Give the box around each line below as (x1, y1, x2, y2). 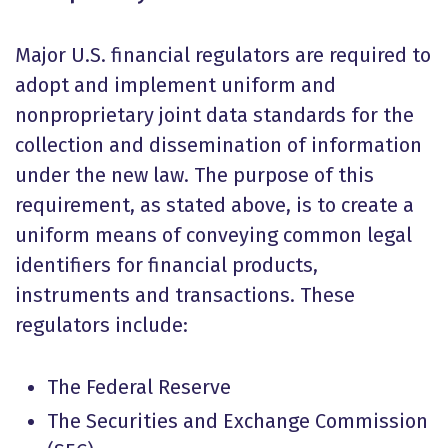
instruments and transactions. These (15, 283, 355, 307)
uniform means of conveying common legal (15, 223, 412, 247)
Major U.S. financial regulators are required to (15, 43, 431, 67)
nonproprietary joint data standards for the (15, 103, 414, 127)
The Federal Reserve (47, 375, 231, 399)
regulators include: (15, 313, 188, 337)
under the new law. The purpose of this (15, 163, 374, 187)
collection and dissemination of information (15, 133, 422, 157)
